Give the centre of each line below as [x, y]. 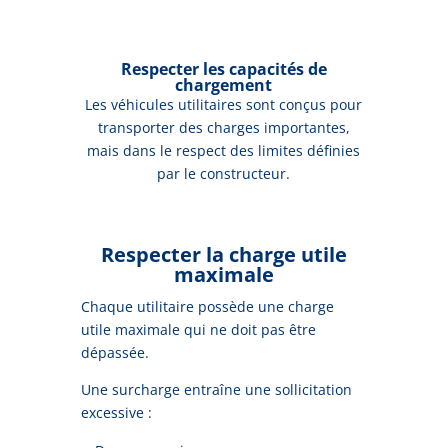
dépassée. [114, 352]
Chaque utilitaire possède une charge [207, 306]
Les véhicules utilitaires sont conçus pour [224, 104]
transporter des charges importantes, [223, 127]
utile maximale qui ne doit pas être [198, 329]
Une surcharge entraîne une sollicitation [216, 389]
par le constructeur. [224, 173]
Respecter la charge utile [223, 254]
